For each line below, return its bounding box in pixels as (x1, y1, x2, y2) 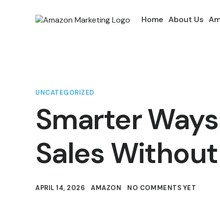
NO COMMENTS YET (127, 184, 196, 192)
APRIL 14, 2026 (35, 184, 85, 192)
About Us (168, 14, 203, 25)
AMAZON (91, 184, 122, 192)
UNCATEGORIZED (35, 88, 94, 97)
